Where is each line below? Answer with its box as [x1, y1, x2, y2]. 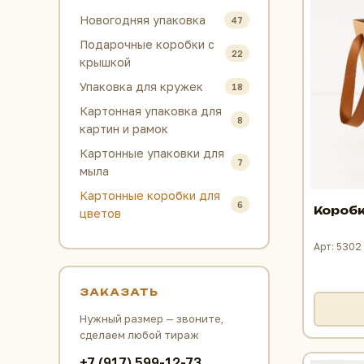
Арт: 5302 [313, 240, 362, 253]
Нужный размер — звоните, [79, 311, 223, 325]
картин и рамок [79, 121, 168, 136]
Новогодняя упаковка [79, 12, 206, 27]
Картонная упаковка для [79, 103, 222, 118]
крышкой [79, 54, 131, 69]
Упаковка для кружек [79, 79, 203, 93]
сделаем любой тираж [79, 327, 199, 341]
